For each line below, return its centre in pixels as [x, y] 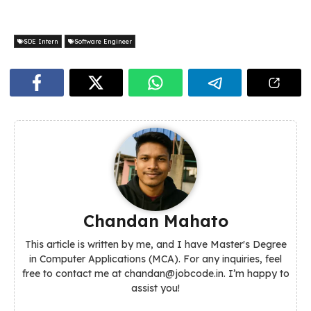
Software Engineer [103, 41]
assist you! [155, 288]
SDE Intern [41, 41]
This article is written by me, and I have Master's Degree [155, 244]
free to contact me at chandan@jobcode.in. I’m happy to [155, 273]
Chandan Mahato [155, 220]
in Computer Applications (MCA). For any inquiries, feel [155, 259]
